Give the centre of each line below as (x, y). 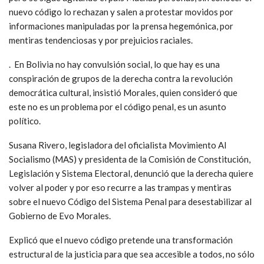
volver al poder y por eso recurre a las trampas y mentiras (120, 187)
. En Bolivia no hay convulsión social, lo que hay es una (114, 64)
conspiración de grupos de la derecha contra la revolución (121, 78)
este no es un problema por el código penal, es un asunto (118, 106)
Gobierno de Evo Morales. (60, 215)
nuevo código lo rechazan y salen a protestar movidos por (121, 11)
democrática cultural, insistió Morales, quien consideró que (123, 92)
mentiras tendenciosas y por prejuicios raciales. (101, 40)
